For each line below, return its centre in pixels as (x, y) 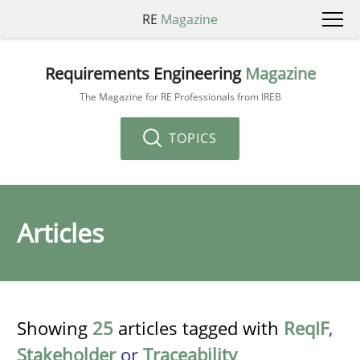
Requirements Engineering (145, 73)
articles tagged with (198, 328)
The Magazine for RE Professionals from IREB (180, 96)
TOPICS (191, 138)
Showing (55, 328)
